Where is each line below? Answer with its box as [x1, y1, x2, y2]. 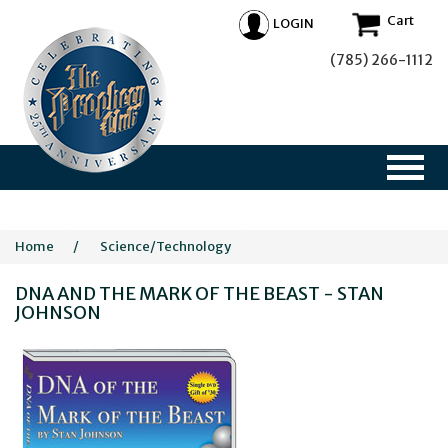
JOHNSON [15, 301, 101, 324]
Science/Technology [100, 238, 231, 255]
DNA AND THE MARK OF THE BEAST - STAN [15, 282, 384, 305]
